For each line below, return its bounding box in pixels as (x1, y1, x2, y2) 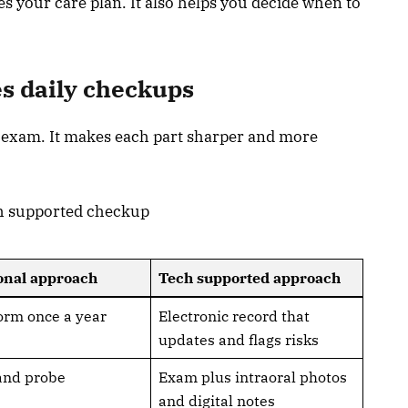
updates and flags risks (158, 330, 319, 349)
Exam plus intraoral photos (158, 367, 347, 386)
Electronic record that (158, 306, 310, 325)
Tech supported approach (158, 268, 344, 287)
